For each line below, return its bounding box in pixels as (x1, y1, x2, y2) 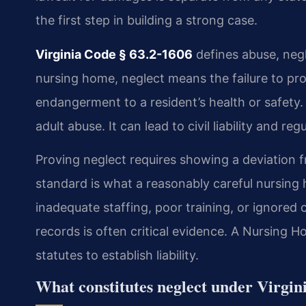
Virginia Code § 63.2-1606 (36, 46, 193, 61)
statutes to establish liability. (36, 248, 199, 263)
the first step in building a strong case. (36, 13, 258, 28)
